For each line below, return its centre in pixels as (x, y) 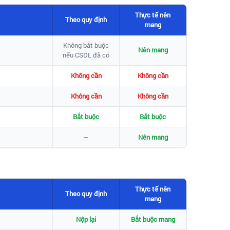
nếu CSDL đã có (86, 55)
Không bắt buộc (86, 45)
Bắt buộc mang (153, 219)
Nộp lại (86, 219)
